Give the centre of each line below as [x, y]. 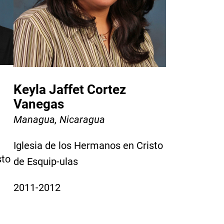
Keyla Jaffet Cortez [70, 89]
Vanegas [39, 104]
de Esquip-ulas [46, 161]
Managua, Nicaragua [59, 119]
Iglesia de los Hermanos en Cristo [88, 145]
